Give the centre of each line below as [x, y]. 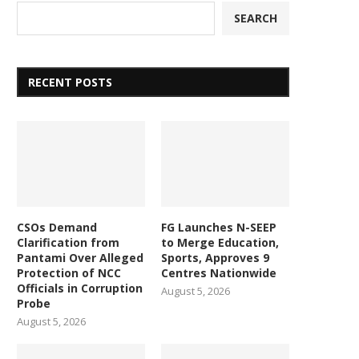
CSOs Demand [57, 227]
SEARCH [256, 18]
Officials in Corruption [80, 288]
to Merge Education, [220, 242]
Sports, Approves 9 [216, 257]
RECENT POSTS [70, 83]
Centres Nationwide [219, 272]
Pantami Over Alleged [80, 257]
